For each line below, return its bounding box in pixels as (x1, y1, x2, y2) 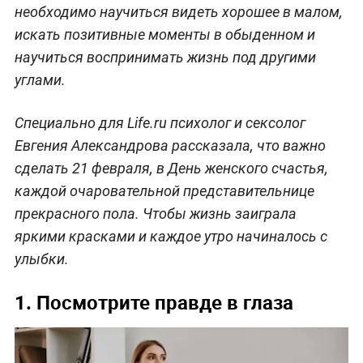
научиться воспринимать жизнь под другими (14, 48, 316, 66)
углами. (14, 70, 66, 88)
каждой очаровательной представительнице (14, 181, 314, 199)
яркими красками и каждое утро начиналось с (14, 227, 327, 245)
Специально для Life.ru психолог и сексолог (14, 113, 305, 131)
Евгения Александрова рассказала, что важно (14, 136, 326, 154)
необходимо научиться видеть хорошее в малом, (14, 2, 343, 20)
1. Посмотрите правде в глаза (14, 288, 293, 315)
